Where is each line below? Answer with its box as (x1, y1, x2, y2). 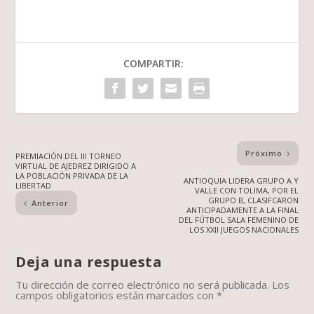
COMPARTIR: (123, 57, 184, 71)
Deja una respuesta (15, 252, 163, 272)
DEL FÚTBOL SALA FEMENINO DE (178, 214, 299, 226)
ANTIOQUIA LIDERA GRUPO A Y (183, 175, 299, 186)
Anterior (32, 198, 69, 209)
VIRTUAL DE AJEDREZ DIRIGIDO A (15, 161, 137, 172)
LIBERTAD (15, 180, 52, 191)
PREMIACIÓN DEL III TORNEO (15, 151, 122, 162)
